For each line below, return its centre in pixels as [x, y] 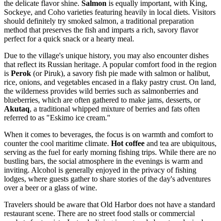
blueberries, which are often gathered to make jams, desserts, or [102, 100]
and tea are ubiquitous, [181, 143]
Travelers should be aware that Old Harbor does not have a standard [110, 204]
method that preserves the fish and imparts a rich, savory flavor [101, 30]
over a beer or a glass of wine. [51, 187]
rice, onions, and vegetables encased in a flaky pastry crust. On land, [110, 82]
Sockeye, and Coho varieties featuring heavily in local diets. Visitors [110, 12]
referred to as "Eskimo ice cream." [57, 117]
